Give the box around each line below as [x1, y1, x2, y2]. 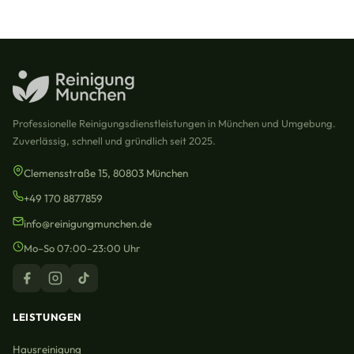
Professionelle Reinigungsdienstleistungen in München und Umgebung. [13, 116, 336, 130]
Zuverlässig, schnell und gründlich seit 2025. [13, 134, 216, 147]
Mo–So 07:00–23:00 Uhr [24, 241, 140, 254]
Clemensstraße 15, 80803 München [24, 165, 188, 180]
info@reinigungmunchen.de [24, 216, 152, 231]
